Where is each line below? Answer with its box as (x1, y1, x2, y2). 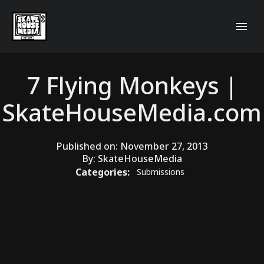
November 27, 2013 (120, 139, 208, 153)
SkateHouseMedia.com (2, 95, 262, 128)
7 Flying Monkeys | (27, 68, 237, 101)
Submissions (136, 166, 184, 178)
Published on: (56, 139, 120, 153)
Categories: (75, 165, 132, 179)
